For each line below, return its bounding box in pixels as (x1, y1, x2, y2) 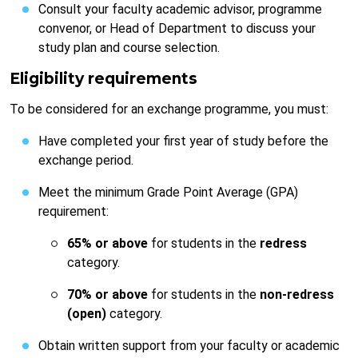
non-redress (260, 287, 334, 303)
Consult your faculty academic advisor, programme (38, 2, 322, 18)
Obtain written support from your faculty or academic (38, 338, 340, 354)
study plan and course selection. (38, 40, 220, 56)
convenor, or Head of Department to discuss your (38, 21, 316, 37)
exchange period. (38, 153, 133, 169)
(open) (67, 306, 106, 322)
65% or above (67, 236, 148, 252)
